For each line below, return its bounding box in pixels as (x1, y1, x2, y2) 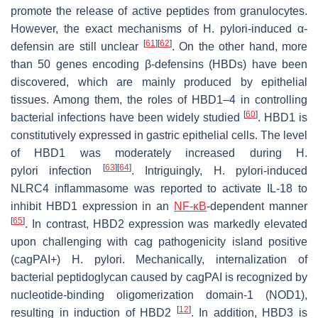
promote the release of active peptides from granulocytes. (11, 4, 307, 17)
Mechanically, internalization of (124, 253, 308, 265)
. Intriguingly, (131, 164, 214, 177)
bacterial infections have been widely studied (11, 111, 243, 124)
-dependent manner (207, 199, 308, 212)
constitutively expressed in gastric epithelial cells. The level (11, 128, 307, 141)
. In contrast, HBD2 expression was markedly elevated (25, 217, 307, 230)
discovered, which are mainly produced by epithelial (11, 75, 307, 88)
